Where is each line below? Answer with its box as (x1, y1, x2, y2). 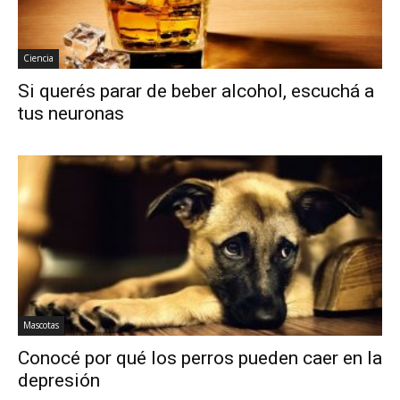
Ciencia (23, 52, 54, 65)
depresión (18, 369, 100, 391)
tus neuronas (18, 103, 124, 125)
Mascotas (23, 318, 59, 331)
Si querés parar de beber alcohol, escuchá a (18, 80, 374, 103)
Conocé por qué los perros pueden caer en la (18, 346, 382, 369)
